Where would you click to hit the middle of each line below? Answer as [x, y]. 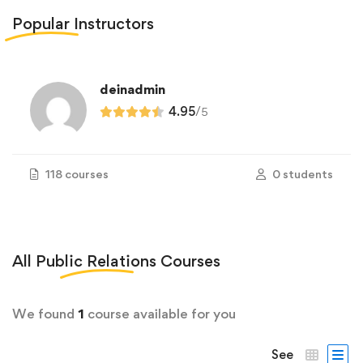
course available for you [160, 314]
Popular [41, 23]
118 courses [77, 174]
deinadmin [132, 89]
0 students [303, 174]
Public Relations [96, 261]
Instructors [112, 23]
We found [45, 314]
